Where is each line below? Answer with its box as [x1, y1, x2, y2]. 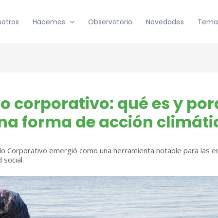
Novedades [145, 17, 184, 27]
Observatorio [88, 17, 132, 27]
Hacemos [33, 17, 66, 27]
